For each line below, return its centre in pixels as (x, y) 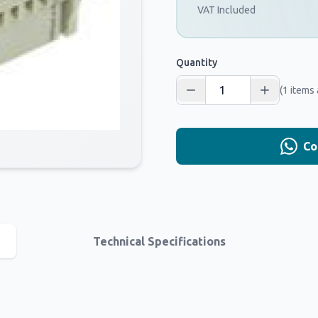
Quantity (197, 62)
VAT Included (226, 10)
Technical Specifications (159, 241)
